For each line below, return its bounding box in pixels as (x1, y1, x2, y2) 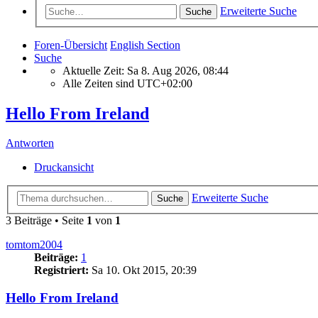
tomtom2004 (6, 238, 62, 251)
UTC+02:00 (137, 77, 192, 89)
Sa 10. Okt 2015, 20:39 (89, 264, 197, 276)
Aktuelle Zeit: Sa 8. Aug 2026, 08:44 (62, 64, 229, 77)
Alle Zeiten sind (62, 77, 137, 89)
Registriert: (34, 264, 89, 276)
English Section (110, 38, 180, 51)
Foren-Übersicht (34, 38, 107, 51)
